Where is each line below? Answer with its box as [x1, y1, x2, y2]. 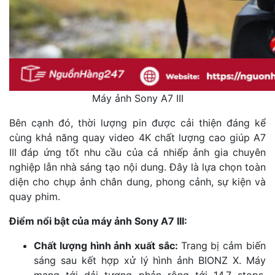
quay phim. [9, 190, 60, 203]
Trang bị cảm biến [180, 239, 266, 252]
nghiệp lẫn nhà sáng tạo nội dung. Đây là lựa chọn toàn [9, 160, 266, 173]
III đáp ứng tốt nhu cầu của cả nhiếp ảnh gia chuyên [9, 145, 266, 158]
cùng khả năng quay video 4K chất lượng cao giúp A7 [9, 131, 266, 144]
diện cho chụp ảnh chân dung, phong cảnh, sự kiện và [9, 175, 266, 188]
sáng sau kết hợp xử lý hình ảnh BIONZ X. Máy [34, 254, 266, 266]
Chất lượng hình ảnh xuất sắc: [34, 239, 181, 252]
